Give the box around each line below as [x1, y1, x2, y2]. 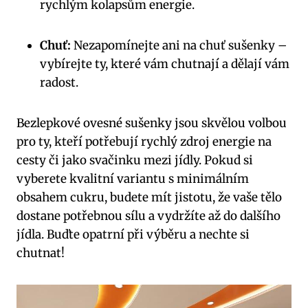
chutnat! [16, 245, 65, 261]
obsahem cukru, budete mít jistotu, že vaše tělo [16, 189, 282, 205]
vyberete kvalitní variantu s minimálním [16, 170, 249, 186]
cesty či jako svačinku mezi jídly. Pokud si [16, 152, 253, 168]
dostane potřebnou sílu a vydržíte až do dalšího [16, 208, 280, 223]
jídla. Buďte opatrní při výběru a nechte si [16, 226, 250, 242]
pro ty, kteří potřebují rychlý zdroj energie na [16, 133, 272, 149]
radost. [40, 74, 78, 90]
